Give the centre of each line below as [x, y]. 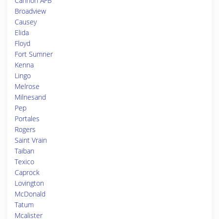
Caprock [27, 172]
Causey [26, 22]
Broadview [30, 11]
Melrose [27, 86]
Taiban [24, 151]
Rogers [25, 129]
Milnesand [30, 97]
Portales [27, 119]
